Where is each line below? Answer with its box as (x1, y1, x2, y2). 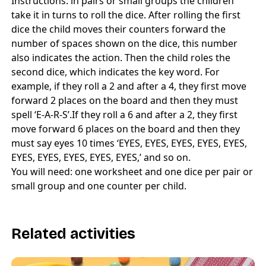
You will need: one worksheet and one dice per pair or (11, 165, 253, 179)
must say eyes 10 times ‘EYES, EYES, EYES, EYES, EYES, (11, 137, 247, 150)
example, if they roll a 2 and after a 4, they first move (11, 80, 246, 93)
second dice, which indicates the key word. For (11, 65, 220, 79)
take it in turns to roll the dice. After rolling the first (11, 8, 240, 22)
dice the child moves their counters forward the (11, 23, 226, 36)
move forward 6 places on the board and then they (11, 122, 240, 136)
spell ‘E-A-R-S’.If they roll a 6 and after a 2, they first (11, 108, 237, 122)
